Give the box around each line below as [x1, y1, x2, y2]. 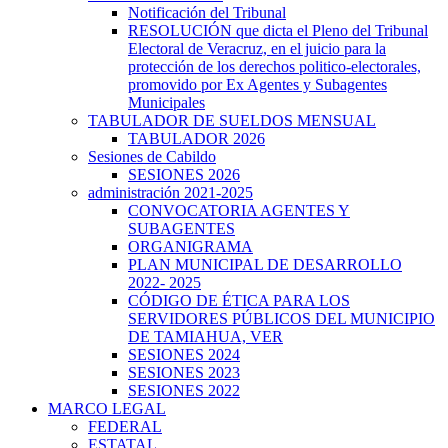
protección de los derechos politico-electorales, [128, 57, 421, 75]
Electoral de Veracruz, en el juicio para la [128, 39, 386, 57]
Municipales [128, 93, 205, 111]
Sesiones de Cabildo [88, 147, 216, 165]
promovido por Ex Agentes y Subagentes [128, 75, 387, 93]
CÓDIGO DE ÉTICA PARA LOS [128, 291, 350, 309]
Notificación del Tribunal [128, 3, 286, 21]
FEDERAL [88, 417, 162, 435]
